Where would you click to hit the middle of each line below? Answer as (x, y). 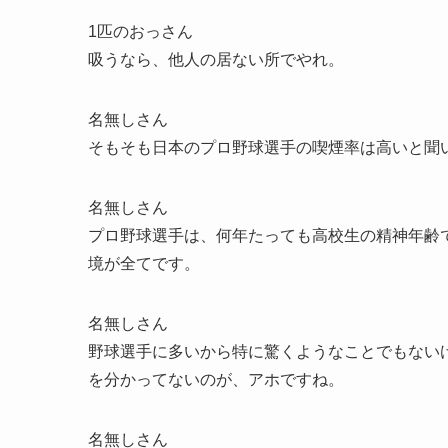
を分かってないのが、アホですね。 (216, 379)
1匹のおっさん (140, 31)
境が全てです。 (144, 263)
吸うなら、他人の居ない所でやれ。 (216, 59)
